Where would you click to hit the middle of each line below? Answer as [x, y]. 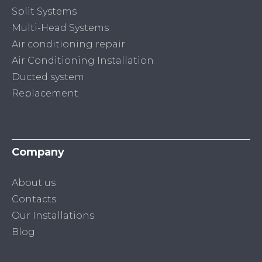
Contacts [34, 199]
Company [38, 152]
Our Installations [53, 216]
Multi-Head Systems [60, 28]
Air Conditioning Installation [83, 61]
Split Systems [44, 12]
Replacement [45, 94]
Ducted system [48, 77]
